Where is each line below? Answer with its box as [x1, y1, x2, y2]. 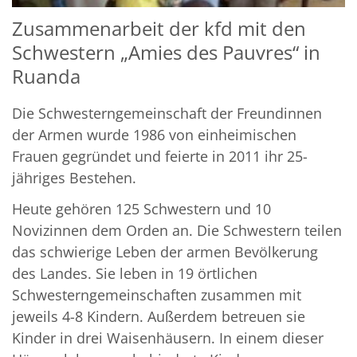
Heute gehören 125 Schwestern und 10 [12, 199, 271, 219]
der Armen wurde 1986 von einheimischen [12, 125, 296, 145]
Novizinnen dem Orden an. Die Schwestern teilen [12, 221, 342, 241]
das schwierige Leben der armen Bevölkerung [12, 242, 318, 262]
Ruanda [12, 63, 80, 90]
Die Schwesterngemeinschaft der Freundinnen [12, 104, 322, 124]
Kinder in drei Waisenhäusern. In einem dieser [12, 328, 324, 348]
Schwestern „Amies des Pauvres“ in [12, 39, 320, 66]
